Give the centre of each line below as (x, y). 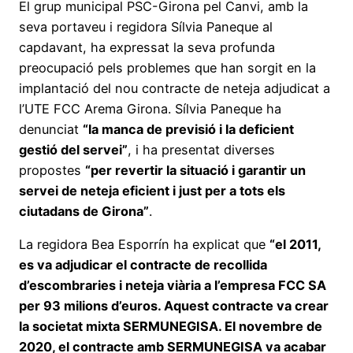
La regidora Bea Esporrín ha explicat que (144, 245)
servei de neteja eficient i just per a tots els (152, 190)
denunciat (51, 129)
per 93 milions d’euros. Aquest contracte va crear (174, 306)
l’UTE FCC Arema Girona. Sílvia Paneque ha (150, 108)
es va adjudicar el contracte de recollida (143, 265)
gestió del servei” (73, 149)
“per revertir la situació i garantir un (195, 170)
